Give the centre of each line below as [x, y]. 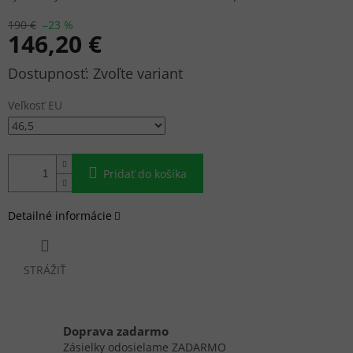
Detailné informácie [60, 216]
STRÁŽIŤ [45, 270]
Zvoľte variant [138, 74]
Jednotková [36, 71]
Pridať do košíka [145, 174]
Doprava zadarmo [116, 332]
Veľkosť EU [35, 106]
